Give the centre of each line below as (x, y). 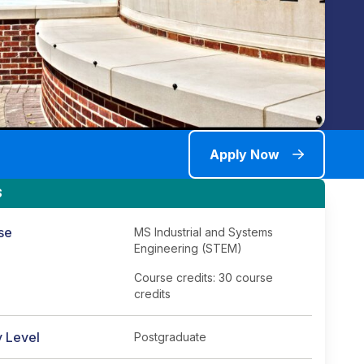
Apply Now (245, 154)
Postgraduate (170, 337)
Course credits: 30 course (204, 277)
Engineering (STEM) (188, 248)
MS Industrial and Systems (204, 232)
